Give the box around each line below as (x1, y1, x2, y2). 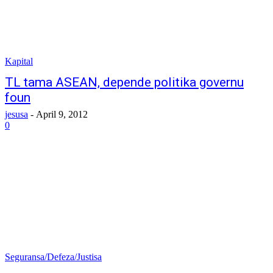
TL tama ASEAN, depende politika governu (5, 75, 244, 90)
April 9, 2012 (36, 109, 88, 119)
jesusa (5, 109, 28, 119)
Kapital (5, 56, 33, 66)
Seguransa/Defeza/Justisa (5, 252, 102, 262)
